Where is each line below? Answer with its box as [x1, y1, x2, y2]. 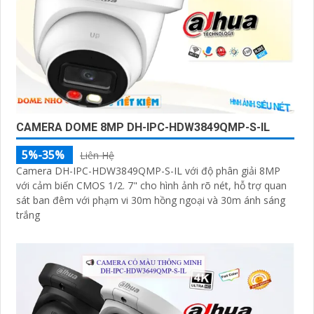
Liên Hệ [80, 149, 114, 163]
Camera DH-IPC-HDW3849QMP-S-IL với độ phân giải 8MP [16, 164, 280, 178]
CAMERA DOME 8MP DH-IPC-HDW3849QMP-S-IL [16, 121, 270, 135]
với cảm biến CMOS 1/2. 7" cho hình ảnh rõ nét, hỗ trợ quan [16, 179, 287, 193]
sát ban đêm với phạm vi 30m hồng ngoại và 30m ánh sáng [16, 193, 285, 207]
